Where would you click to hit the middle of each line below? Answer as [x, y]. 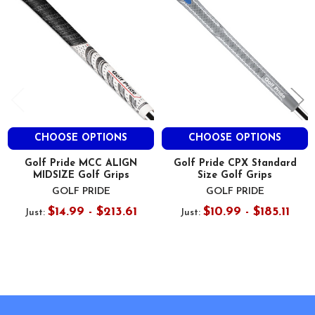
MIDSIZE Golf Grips [81, 176]
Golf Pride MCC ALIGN [81, 164]
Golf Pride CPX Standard [235, 164]
